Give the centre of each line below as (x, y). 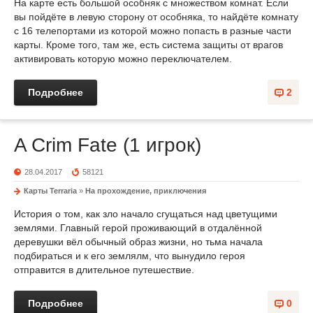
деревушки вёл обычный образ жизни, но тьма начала (138, 242)
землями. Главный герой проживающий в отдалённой (138, 228)
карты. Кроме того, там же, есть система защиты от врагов (148, 45)
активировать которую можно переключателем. (123, 59)
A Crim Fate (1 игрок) (108, 145)
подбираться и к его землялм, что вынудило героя (130, 256)
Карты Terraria (50, 191)
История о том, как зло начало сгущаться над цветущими (146, 214)
